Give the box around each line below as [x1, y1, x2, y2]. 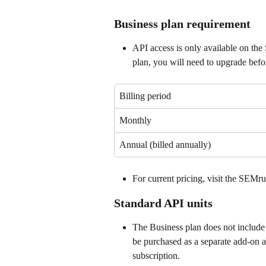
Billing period [119, 91, 171, 101]
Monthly [119, 115, 151, 125]
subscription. [132, 251, 180, 261]
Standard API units [114, 197, 213, 210]
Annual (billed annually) [119, 140, 211, 150]
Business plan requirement [114, 17, 251, 30]
